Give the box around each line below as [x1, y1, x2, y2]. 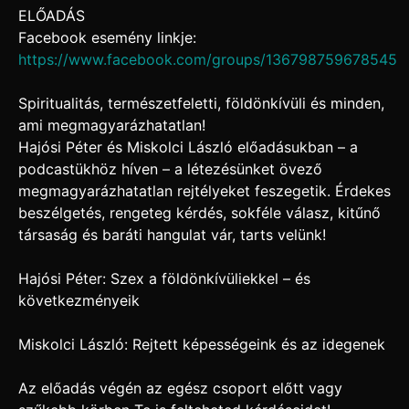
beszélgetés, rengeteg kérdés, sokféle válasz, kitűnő [18, 204, 381, 223]
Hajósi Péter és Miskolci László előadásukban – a [18, 138, 358, 157]
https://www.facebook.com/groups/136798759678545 [18, 50, 397, 69]
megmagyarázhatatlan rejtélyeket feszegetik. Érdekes [18, 182, 391, 201]
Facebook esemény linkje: [18, 28, 196, 47]
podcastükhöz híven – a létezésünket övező [18, 160, 322, 179]
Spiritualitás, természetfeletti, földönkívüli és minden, [18, 94, 384, 113]
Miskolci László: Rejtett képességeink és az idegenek [18, 335, 385, 354]
